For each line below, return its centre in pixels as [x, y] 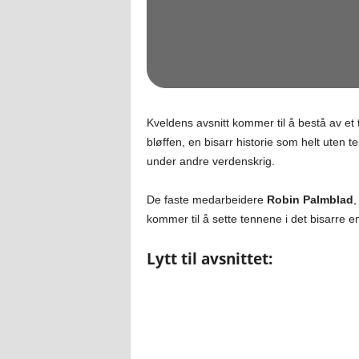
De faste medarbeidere [206, 200]
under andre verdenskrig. [210, 161]
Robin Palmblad [310, 200]
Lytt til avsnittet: [209, 259]
